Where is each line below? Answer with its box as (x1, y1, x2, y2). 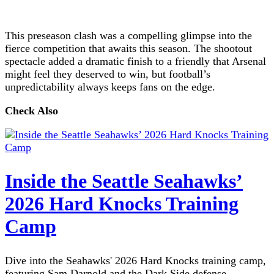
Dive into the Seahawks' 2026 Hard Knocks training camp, (5, 254, 266, 267)
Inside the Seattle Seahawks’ (5, 170, 243, 193)
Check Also (5, 104, 58, 117)
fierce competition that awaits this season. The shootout (5, 42, 252, 54)
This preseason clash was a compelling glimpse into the (5, 29, 252, 42)
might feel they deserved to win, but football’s (5, 67, 210, 80)
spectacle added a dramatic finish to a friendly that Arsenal (5, 54, 266, 67)
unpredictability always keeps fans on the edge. (5, 80, 215, 93)
